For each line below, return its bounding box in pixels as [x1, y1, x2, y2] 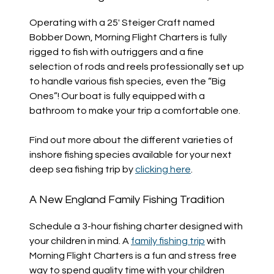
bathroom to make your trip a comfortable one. [29, 105, 240, 116]
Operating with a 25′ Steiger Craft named [29, 17, 215, 28]
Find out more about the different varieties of [29, 135, 233, 145]
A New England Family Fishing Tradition [29, 193, 224, 206]
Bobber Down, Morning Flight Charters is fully [29, 32, 227, 42]
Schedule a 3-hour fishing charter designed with [29, 221, 243, 231]
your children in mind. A [29, 235, 131, 246]
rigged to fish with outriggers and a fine [29, 46, 204, 57]
